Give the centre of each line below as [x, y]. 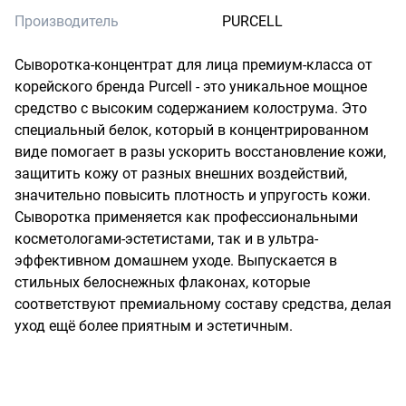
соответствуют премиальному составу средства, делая [203, 304]
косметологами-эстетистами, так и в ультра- [166, 239]
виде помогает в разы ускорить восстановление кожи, [200, 152]
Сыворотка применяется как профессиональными [186, 217]
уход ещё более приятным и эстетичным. [154, 326]
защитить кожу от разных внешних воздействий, [181, 174]
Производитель [67, 21]
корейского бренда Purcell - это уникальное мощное [191, 87]
